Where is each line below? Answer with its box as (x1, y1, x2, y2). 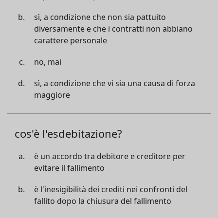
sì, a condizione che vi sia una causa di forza (34, 78, 195, 89)
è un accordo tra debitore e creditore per (34, 151, 185, 162)
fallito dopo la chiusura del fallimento (34, 196, 171, 206)
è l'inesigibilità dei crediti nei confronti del (34, 184, 187, 195)
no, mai (34, 56, 61, 67)
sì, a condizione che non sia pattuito (34, 12, 166, 22)
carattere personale (34, 35, 107, 46)
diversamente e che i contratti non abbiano (34, 23, 193, 34)
